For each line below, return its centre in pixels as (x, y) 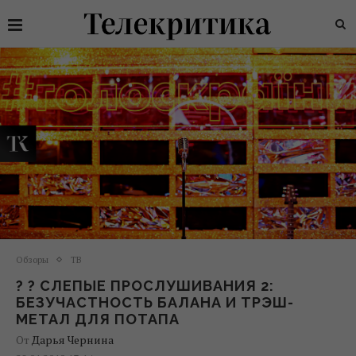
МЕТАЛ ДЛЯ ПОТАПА (98, 319)
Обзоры (32, 259)
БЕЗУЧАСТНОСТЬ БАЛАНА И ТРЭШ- (155, 302)
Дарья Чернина (73, 339)
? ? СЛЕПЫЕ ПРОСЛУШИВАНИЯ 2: (145, 285)
